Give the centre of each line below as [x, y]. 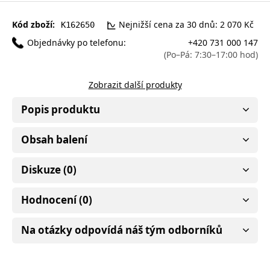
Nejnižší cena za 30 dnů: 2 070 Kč [186, 24]
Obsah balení [54, 139]
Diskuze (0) [49, 169]
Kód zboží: [33, 24]
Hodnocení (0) [57, 199]
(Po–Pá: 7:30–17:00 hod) [211, 54]
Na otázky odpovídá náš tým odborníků [122, 230]
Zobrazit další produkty [135, 84]
